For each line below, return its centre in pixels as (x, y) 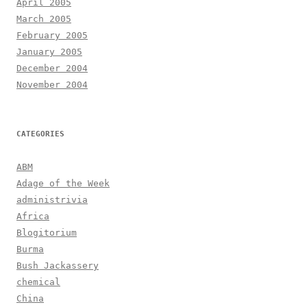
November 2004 (52, 84)
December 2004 (52, 68)
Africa (33, 216)
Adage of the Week (63, 183)
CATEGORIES (40, 134)
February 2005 (52, 35)
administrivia (52, 199)
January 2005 (49, 51)
